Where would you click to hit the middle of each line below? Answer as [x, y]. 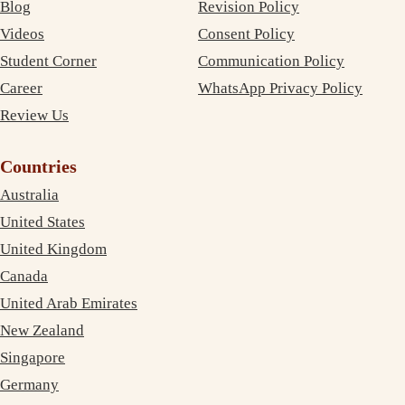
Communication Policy [272, 61]
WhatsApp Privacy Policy [281, 88]
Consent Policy [247, 33]
